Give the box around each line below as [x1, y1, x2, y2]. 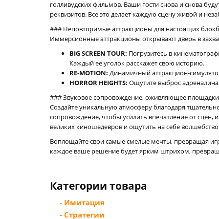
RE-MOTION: [69, 68, 108, 77]
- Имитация [60, 197, 105, 207]
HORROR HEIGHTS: [69, 78, 128, 87]
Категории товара [50, 179, 147, 193]
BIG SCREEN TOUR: [69, 49, 127, 58]
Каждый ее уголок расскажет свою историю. [69, 59, 204, 67]
